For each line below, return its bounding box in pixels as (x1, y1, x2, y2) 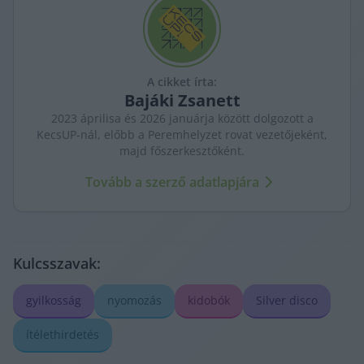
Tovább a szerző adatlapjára (85, 173, 259, 192)
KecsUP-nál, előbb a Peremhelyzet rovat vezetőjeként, (37, 127, 327, 143)
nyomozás (107, 292, 162, 309)
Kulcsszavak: (13, 253, 101, 274)
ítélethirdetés (26, 327, 99, 343)
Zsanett (177, 89, 240, 112)
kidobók (188, 292, 230, 309)
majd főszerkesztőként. (119, 143, 245, 159)
